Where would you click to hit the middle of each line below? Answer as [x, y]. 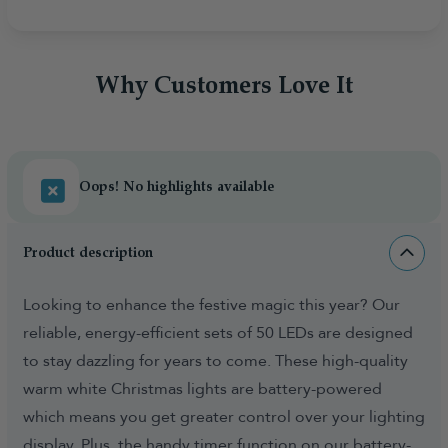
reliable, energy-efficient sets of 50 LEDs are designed [218, 333]
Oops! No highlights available [176, 187]
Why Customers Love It [224, 87]
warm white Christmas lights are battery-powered [202, 389]
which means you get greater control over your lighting [224, 417]
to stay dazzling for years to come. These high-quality [215, 361]
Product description [88, 253]
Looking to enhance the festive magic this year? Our [211, 305]
